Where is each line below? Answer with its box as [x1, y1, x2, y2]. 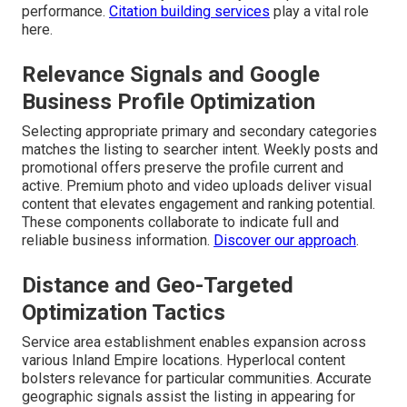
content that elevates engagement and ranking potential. [22, 194, 375, 213]
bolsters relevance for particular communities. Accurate [22, 369, 372, 387]
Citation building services [109, 2, 270, 20]
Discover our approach [213, 231, 356, 249]
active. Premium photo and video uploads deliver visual [22, 176, 372, 194]
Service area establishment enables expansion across [22, 333, 366, 351]
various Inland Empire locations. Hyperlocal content [22, 351, 345, 369]
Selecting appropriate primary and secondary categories [22, 122, 377, 140]
